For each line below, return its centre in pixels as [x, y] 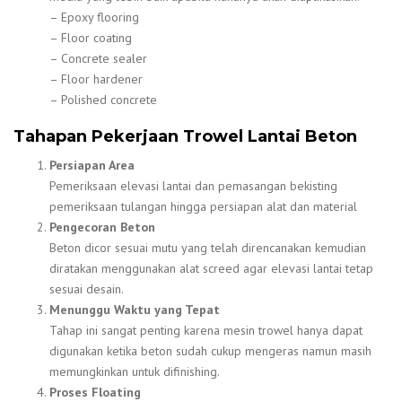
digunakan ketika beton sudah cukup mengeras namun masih [210, 350]
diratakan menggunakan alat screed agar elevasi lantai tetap [211, 268]
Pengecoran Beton [102, 227]
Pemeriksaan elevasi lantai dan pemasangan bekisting [193, 185]
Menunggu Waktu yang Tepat [135, 309]
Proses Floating [95, 392]
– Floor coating [91, 38]
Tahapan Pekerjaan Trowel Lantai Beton [185, 137]
